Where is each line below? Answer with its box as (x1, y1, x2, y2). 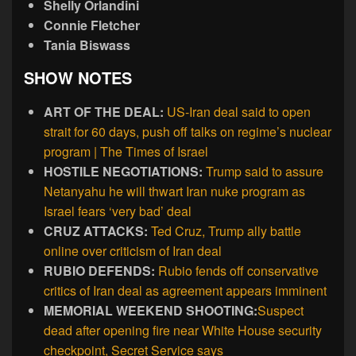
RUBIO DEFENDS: (44, 261, 155, 281)
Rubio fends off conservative (158, 261, 319, 281)
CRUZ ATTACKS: (44, 222, 151, 241)
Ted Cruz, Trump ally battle (151, 222, 301, 241)
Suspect (257, 301, 304, 320)
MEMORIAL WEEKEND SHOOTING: (44, 301, 257, 320)
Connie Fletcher (44, 15, 140, 34)
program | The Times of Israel (44, 142, 208, 161)
